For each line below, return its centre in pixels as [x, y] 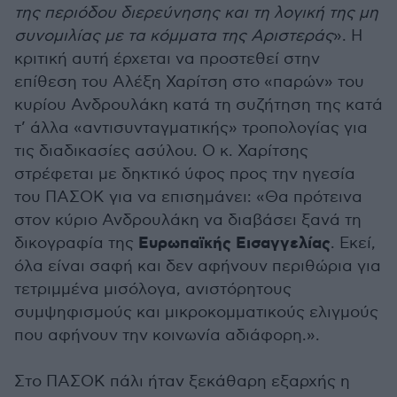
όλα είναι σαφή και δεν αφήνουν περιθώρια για [198, 266]
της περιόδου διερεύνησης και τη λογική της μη [196, 13]
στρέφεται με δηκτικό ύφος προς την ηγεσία [185, 174]
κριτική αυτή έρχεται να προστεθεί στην [167, 59]
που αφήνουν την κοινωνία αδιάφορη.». [167, 335]
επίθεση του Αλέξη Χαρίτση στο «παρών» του [189, 82]
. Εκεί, [353, 243]
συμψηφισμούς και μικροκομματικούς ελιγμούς [196, 312]
